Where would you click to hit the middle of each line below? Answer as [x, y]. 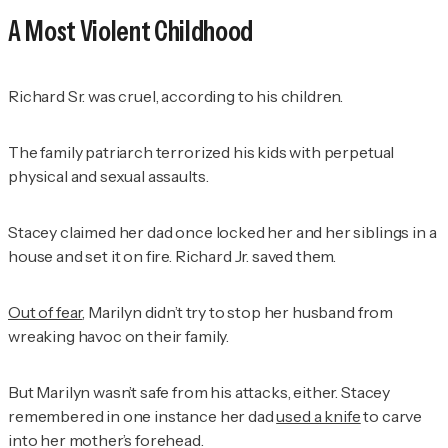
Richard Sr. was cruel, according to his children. [176, 95]
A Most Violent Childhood [130, 30]
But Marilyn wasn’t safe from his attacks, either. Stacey [199, 391]
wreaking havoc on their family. [119, 335]
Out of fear [45, 311]
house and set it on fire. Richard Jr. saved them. [172, 255]
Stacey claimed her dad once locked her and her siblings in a [222, 231]
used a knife [318, 415]
